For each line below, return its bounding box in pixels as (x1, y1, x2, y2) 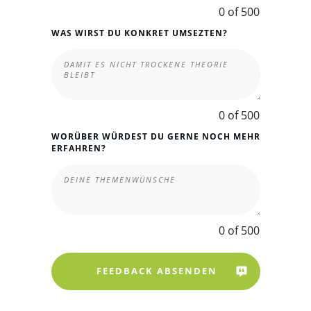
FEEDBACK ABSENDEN (96, 264, 217, 278)
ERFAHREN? (51, 142, 106, 154)
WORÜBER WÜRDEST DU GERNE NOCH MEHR (51, 130, 260, 142)
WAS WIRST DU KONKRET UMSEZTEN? (51, 26, 228, 39)
